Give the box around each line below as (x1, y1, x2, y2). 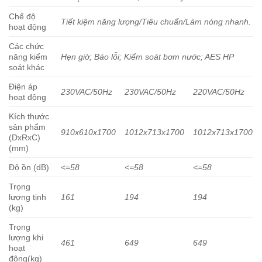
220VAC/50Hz (193, 87, 245, 97)
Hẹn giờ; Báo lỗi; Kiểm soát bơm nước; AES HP (61, 52, 235, 62)
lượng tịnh (9, 192, 46, 202)
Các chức (9, 42, 44, 51)
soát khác (9, 63, 44, 73)
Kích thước (9, 112, 49, 122)
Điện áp (9, 82, 37, 92)
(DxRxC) (9, 133, 40, 143)
